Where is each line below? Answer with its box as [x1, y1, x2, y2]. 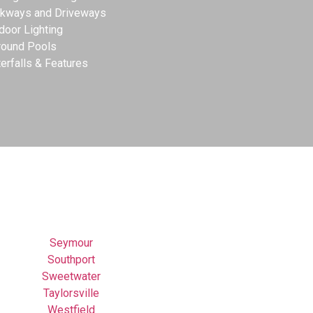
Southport [47, 252, 95, 266]
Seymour [49, 235, 93, 249]
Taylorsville [43, 286, 99, 300]
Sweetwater [41, 269, 101, 283]
